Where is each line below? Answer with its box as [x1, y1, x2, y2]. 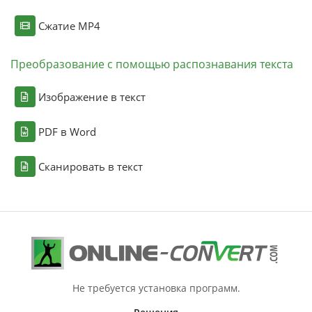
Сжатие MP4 [38, 18, 100, 33]
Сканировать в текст [38, 159, 143, 173]
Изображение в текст [38, 89, 146, 104]
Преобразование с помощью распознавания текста [10, 56, 293, 72]
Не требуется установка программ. [72, 281, 240, 295]
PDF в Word [38, 124, 96, 139]
